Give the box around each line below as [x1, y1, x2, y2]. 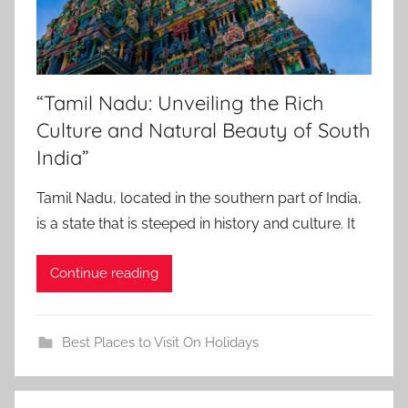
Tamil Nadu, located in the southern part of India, [36, 189, 362, 207]
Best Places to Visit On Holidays [61, 333, 259, 351]
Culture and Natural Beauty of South [36, 117, 371, 143]
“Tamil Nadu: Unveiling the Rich [36, 89, 324, 116]
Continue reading [50, 265, 158, 282]
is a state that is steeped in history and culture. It [36, 214, 355, 232]
